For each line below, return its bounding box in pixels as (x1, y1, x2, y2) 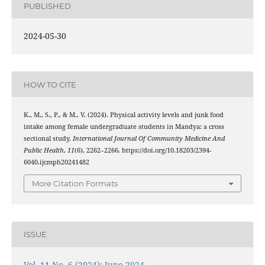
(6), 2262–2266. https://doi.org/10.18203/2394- (74, 146, 211, 155)
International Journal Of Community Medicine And (72, 134, 225, 143)
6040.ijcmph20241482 (23, 158, 89, 167)
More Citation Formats (32, 178, 118, 188)
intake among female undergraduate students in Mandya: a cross (23, 122, 224, 131)
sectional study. (23, 134, 73, 143)
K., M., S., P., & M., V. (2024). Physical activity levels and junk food (23, 111, 224, 119)
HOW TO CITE (23, 79, 76, 89)
